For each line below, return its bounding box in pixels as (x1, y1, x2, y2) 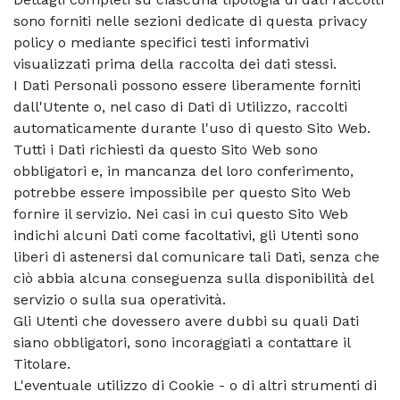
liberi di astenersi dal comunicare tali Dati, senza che (13, 248, 379, 265)
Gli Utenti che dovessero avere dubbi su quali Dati (13, 312, 359, 329)
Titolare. (13, 355, 71, 372)
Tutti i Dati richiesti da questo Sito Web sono (13, 141, 318, 158)
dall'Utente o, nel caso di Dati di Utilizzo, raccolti (13, 98, 347, 115)
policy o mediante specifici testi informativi (13, 34, 309, 51)
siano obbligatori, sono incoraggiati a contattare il (13, 334, 350, 351)
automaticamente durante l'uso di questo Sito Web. (13, 120, 371, 137)
